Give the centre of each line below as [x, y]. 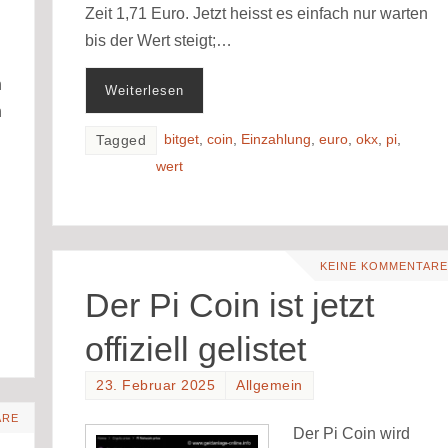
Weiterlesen [145, 90]
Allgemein [269, 386]
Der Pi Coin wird [352, 433]
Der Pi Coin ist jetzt [230, 305]
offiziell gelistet [196, 349]
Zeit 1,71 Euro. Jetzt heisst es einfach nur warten [257, 13]
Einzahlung [276, 139]
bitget [182, 139]
